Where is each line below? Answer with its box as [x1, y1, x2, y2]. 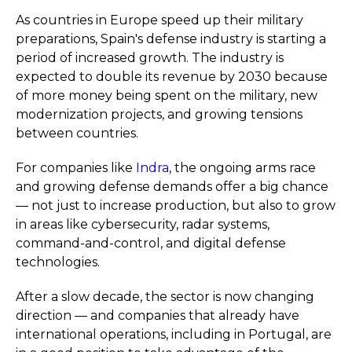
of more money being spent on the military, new [16, 88, 317, 103]
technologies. [16, 255, 100, 269]
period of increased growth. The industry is [16, 50, 284, 65]
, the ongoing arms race [169, 160, 316, 175]
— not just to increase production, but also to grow [16, 198, 335, 213]
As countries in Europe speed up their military [16, 13, 303, 27]
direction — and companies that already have [16, 308, 299, 323]
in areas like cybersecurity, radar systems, [16, 217, 269, 232]
